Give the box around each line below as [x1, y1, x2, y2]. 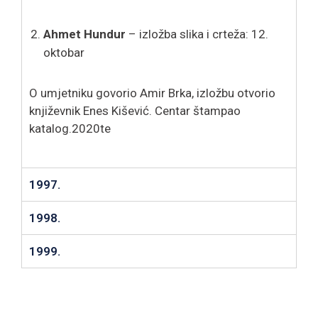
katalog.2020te [29, 121, 111, 136]
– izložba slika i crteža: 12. [126, 26, 268, 41]
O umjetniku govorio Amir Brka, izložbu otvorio [29, 85, 275, 100]
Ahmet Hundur [43, 26, 126, 41]
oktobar [43, 45, 84, 60]
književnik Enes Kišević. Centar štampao [29, 103, 241, 118]
